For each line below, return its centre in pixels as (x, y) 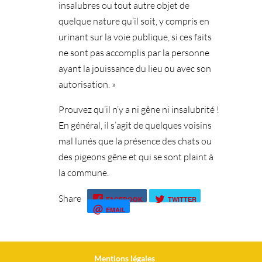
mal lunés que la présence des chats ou (135, 141)
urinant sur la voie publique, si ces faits (135, 37)
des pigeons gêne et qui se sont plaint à (136, 156)
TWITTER (182, 199)
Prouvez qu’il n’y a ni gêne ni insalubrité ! (139, 109)
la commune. (83, 172)
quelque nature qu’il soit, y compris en (134, 21)
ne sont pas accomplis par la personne (134, 52)
